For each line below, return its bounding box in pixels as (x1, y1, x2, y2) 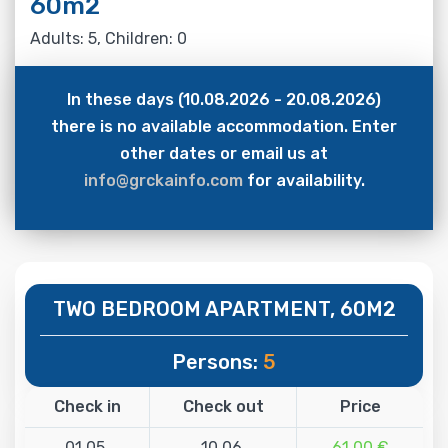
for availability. (242, 170, 365, 190)
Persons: (172, 349, 263, 374)
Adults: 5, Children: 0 (30, 28, 187, 48)
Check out (182, 396, 264, 416)
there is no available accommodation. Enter (51, 116, 397, 136)
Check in (53, 396, 121, 416)
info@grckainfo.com (83, 170, 243, 190)
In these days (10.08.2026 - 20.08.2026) (67, 89, 381, 109)
